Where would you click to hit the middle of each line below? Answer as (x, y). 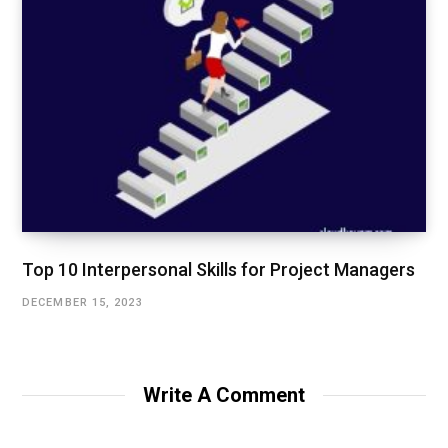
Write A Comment (224, 394)
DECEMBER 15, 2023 (82, 302)
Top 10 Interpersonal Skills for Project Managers (218, 269)
